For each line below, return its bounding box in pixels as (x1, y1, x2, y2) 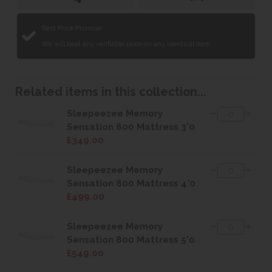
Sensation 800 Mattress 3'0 (67, 121, 195, 133)
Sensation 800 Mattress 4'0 (67, 178, 195, 189)
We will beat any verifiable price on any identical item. (42, 39, 212, 49)
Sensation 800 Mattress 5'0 (67, 234, 195, 246)
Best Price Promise (42, 23, 101, 32)
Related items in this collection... (15, 84, 206, 99)
